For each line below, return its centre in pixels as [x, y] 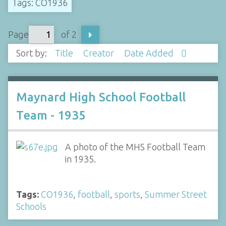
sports [127, 194]
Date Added [150, 53]
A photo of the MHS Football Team [135, 147]
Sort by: [33, 53]
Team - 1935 [51, 115]
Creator [100, 53]
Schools [31, 206]
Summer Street [176, 194]
